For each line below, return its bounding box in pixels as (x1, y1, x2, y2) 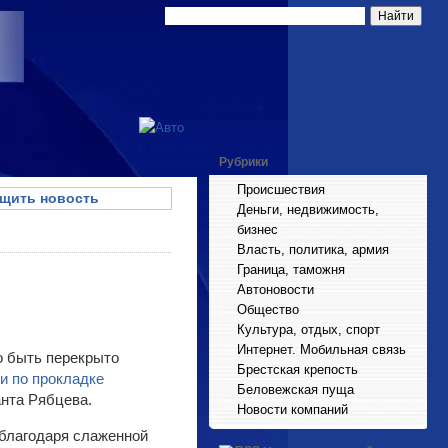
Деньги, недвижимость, (237, 202, 379, 217)
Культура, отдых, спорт (237, 322, 380, 337)
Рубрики (219, 155, 268, 169)
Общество (237, 302, 299, 317)
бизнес (237, 222, 278, 237)
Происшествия (237, 182, 325, 197)
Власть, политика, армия (237, 242, 389, 257)
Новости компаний (237, 402, 348, 417)
